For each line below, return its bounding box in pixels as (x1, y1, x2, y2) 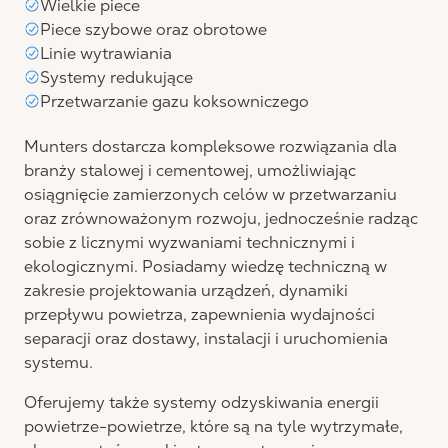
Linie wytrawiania (40, 44, 172, 63)
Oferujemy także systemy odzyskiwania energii (24, 393, 379, 412)
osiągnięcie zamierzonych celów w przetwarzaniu (24, 185, 397, 204)
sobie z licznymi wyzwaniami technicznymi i (24, 233, 355, 252)
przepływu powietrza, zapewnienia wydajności (24, 305, 375, 324)
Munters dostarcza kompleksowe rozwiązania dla (24, 137, 397, 156)
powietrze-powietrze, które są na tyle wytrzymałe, (24, 417, 403, 436)
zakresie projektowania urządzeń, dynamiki (24, 281, 348, 300)
